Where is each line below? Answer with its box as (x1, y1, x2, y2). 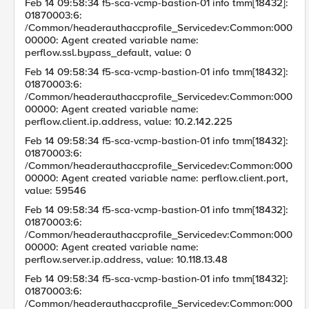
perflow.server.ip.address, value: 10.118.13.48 (25, 253, 228, 266)
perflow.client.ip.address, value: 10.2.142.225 (25, 115, 232, 128)
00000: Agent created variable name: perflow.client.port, (25, 172, 288, 184)
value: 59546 (25, 184, 86, 197)
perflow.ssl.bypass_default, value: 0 (25, 46, 191, 59)
